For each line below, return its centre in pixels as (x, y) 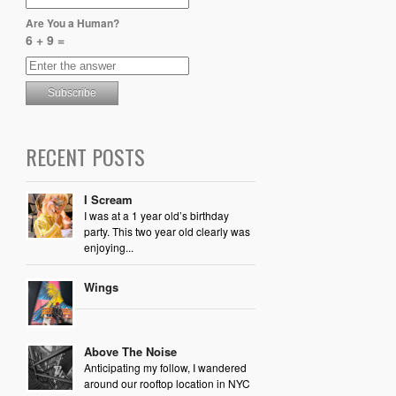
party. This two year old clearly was (167, 231)
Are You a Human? (72, 23)
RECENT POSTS (85, 156)
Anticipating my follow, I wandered (165, 367)
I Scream (108, 199)
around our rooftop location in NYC (167, 383)
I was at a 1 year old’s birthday (156, 215)
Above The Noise (130, 351)
